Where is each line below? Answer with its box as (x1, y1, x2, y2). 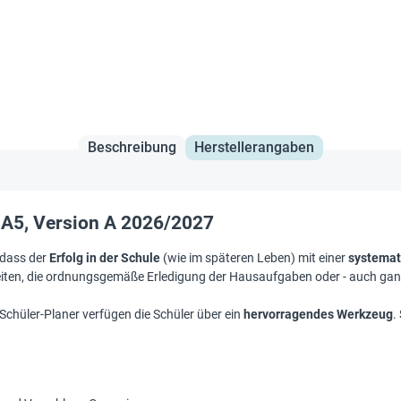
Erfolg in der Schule (49, 250, 160, 265)
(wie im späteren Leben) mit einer (160, 250, 348, 265)
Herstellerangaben (193, 138, 314, 156)
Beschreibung (87, 138, 176, 156)
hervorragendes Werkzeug (243, 306, 393, 321)
